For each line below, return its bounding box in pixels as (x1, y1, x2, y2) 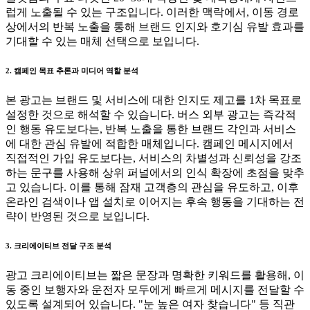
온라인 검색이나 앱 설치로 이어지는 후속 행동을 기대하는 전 (6, 195, 304, 208)
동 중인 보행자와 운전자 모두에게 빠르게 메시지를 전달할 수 (6, 283, 304, 295)
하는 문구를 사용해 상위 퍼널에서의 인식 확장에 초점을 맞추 (6, 166, 304, 179)
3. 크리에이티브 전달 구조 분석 (6, 241, 111, 250)
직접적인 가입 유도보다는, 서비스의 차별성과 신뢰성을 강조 (6, 152, 302, 164)
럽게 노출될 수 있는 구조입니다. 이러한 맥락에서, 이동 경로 (6, 6, 299, 18)
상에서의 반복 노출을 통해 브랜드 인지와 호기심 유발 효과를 (6, 20, 304, 33)
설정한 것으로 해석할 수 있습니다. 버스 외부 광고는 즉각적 (6, 108, 296, 120)
